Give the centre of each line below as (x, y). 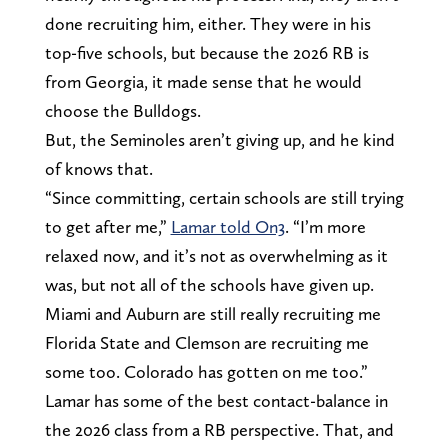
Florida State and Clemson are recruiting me (206, 342)
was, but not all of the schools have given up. (209, 284)
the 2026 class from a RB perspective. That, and (219, 429)
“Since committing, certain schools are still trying (224, 197)
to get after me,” (107, 226)
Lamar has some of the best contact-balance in (216, 400)
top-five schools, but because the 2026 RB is (206, 52)
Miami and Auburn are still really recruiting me (212, 313)
